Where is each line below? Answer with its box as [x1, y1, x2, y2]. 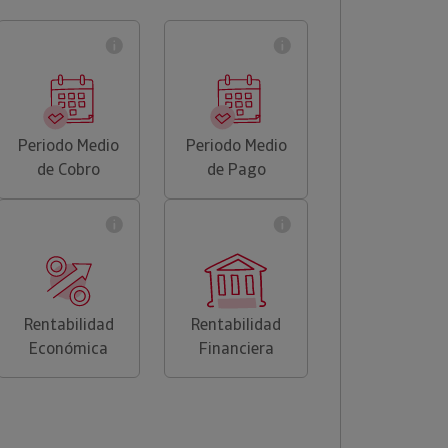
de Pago [206, 159, 266, 180]
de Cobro [37, 159, 100, 180]
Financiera [198, 338, 274, 359]
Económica [29, 338, 108, 359]
